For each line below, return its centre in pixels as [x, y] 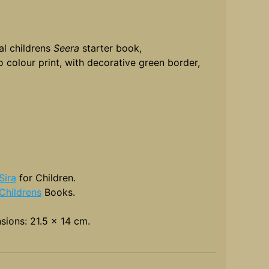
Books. [58, 192]
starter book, [110, 48]
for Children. [46, 178]
